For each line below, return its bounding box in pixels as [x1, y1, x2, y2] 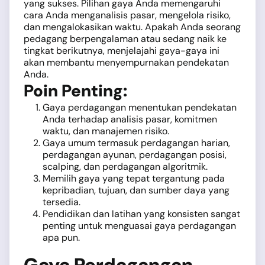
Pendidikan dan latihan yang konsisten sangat [43, 208, 240, 220]
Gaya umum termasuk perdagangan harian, [43, 137, 230, 149]
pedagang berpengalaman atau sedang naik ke [24, 33, 227, 45]
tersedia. [43, 196, 80, 208]
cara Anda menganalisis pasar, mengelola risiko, [24, 9, 231, 21]
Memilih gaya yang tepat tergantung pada [43, 172, 225, 185]
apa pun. [43, 231, 80, 244]
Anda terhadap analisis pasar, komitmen [43, 113, 217, 125]
